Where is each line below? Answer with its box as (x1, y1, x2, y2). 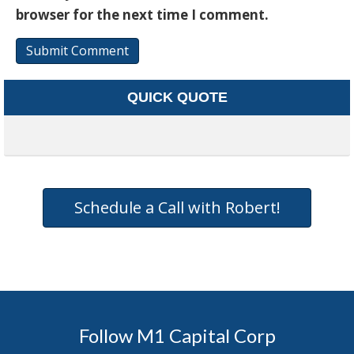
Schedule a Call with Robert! (73, 197, 281, 219)
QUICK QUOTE (126, 89, 228, 106)
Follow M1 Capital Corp (78, 324, 276, 348)
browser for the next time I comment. (16, 6, 269, 24)
